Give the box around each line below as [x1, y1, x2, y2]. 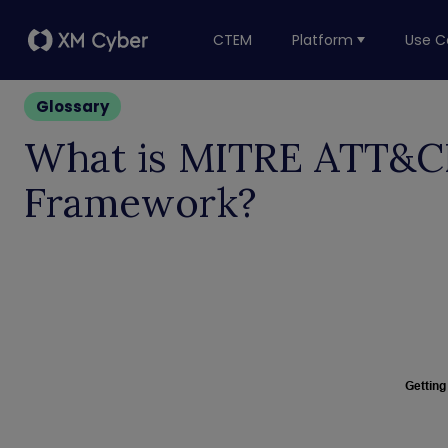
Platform [292, 30, 353, 50]
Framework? [24, 177, 257, 228]
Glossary [36, 96, 109, 117]
